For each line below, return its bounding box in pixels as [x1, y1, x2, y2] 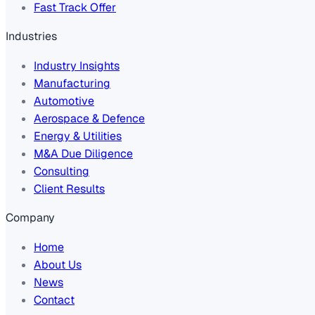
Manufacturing [34, 76, 110, 91]
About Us [34, 257, 82, 273]
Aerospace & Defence [34, 111, 145, 127]
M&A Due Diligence [34, 146, 133, 162]
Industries [6, 29, 57, 44]
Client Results [34, 181, 105, 197]
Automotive [34, 94, 94, 109]
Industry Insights [34, 58, 120, 74]
